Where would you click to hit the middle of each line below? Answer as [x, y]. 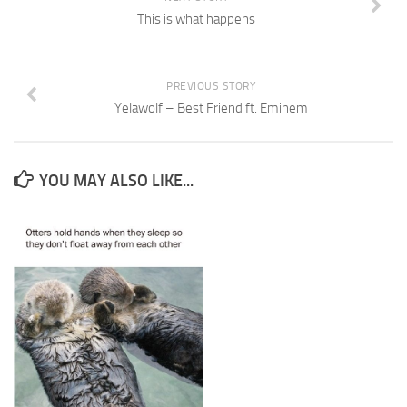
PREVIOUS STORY [211, 87]
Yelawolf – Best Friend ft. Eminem [211, 109]
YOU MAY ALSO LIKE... [116, 181]
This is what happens [196, 20]
